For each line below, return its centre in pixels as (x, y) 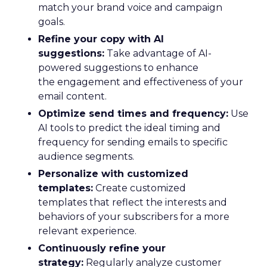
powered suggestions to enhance (118, 68)
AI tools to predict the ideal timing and (129, 128)
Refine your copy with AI (101, 39)
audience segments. (86, 156)
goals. (52, 22)
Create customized (139, 188)
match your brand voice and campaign (130, 7)
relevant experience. (87, 231)
